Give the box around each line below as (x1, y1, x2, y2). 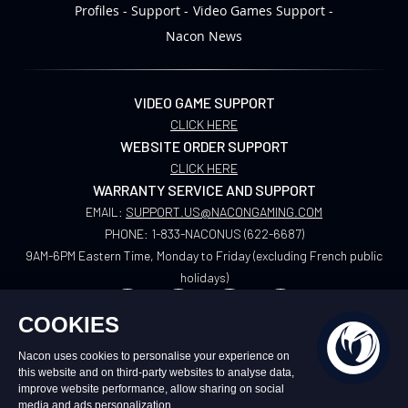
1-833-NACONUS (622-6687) (150, 226, 304, 241)
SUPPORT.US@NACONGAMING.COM (126, 204, 322, 219)
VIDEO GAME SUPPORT (133, 94, 275, 111)
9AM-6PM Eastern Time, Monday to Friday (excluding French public (25, 248, 382, 263)
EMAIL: (86, 204, 126, 219)
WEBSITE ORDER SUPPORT (119, 138, 289, 155)
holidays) (179, 270, 229, 285)
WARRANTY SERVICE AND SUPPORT (92, 181, 316, 199)
